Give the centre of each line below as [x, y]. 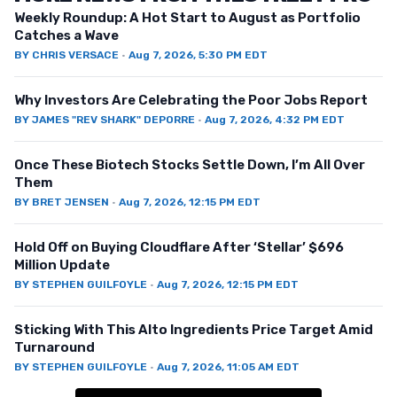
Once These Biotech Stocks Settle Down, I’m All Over [190, 165]
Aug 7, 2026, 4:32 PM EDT [275, 120]
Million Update [62, 265]
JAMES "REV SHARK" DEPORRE [113, 120]
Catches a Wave [66, 36]
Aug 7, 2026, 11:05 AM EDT [228, 367]
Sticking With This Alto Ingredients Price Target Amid [194, 330]
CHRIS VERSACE [75, 55]
